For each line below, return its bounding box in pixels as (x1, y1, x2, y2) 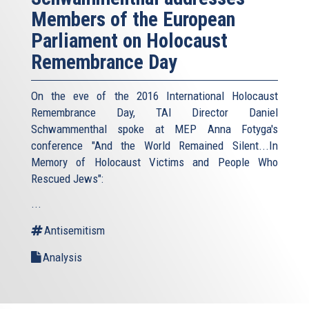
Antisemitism (44, 223, 105, 238)
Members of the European (31, 8, 235, 32)
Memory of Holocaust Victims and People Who (31, 155, 278, 170)
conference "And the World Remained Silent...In (31, 139, 278, 153)
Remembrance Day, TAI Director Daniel (31, 106, 278, 120)
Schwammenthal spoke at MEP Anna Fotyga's (31, 122, 278, 137)
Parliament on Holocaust (31, 29, 228, 53)
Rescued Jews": (31, 172, 103, 186)
